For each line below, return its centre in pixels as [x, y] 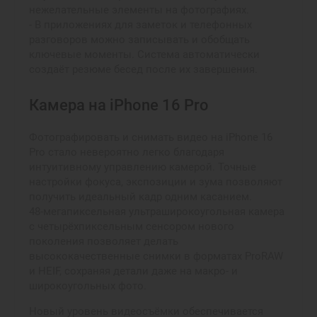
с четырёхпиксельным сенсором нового [132, 226]
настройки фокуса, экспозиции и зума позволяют [156, 182]
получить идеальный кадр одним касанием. [140, 197]
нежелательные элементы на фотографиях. [139, 10]
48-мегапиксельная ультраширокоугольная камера [157, 212]
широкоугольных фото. [88, 286]
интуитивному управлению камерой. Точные [143, 167]
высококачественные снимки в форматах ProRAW [156, 256]
